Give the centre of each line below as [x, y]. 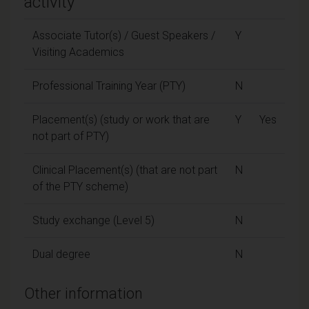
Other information [83, 293]
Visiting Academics [78, 52]
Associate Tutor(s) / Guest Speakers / [124, 35]
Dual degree [61, 254]
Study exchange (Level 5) [93, 220]
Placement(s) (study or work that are [121, 119]
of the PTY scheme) [80, 186]
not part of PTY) [71, 136]
